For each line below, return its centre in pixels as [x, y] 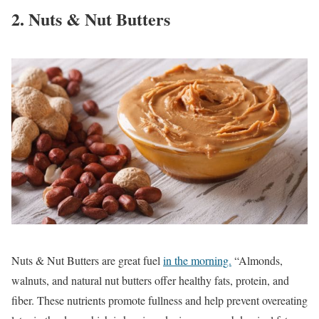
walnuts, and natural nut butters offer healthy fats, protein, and [150, 281]
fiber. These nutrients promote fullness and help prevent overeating [159, 300]
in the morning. [197, 261]
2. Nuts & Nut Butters [91, 19]
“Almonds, [257, 261]
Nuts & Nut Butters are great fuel [87, 261]
